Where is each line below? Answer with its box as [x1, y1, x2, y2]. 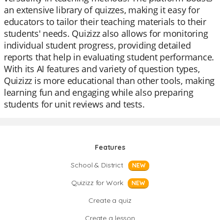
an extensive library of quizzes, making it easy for [4, 4, 200, 16]
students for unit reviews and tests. [4, 98, 145, 110]
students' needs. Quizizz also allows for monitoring [4, 27, 208, 39]
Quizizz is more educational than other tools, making [4, 75, 215, 86]
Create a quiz [88, 196, 132, 205]
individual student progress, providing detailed [4, 39, 191, 51]
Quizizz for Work [71, 178, 123, 187]
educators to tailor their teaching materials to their [4, 16, 206, 27]
